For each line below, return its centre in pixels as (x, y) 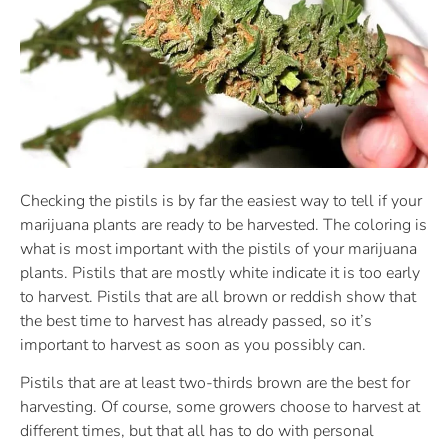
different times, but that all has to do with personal (197, 431)
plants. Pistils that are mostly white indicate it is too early (220, 273)
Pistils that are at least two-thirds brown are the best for (215, 383)
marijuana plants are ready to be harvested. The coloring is (223, 225)
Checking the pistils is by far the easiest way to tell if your (221, 201)
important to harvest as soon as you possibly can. (193, 345)
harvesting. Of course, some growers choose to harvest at (220, 407)
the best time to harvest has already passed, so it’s (196, 321)
